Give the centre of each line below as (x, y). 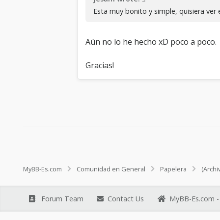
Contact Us (126, 198)
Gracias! (100, 65)
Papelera (173, 169)
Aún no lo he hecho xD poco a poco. (151, 41)
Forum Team (62, 198)
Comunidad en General (111, 169)
